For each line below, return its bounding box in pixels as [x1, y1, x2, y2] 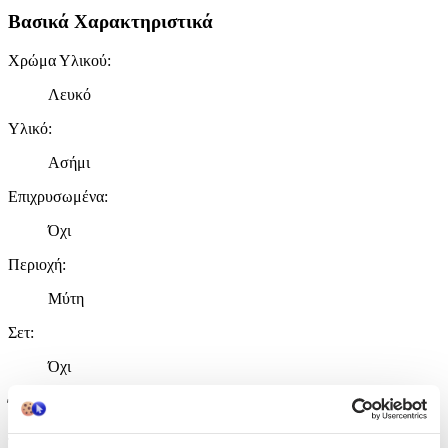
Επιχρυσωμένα [8, 188, 104, 205]
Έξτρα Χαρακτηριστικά [8, 394, 205, 416]
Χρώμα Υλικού [8, 52, 107, 69]
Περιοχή [8, 256, 62, 273]
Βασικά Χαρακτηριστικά [8, 11, 213, 33]
